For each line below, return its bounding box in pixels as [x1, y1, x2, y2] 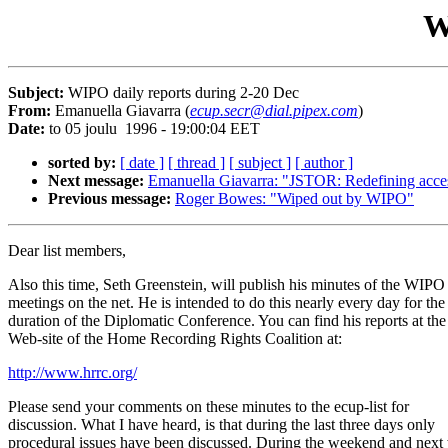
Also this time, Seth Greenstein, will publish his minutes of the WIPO [8, 276, 445, 294]
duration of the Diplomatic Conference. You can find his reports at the [8, 312, 446, 330]
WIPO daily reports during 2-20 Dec [68, 84, 299, 102]
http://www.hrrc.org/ [8, 364, 137, 382]
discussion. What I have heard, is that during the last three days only [8, 416, 435, 434]
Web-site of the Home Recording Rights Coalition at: [8, 330, 342, 348]
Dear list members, [8, 242, 126, 260]
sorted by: [48, 154, 116, 172]
